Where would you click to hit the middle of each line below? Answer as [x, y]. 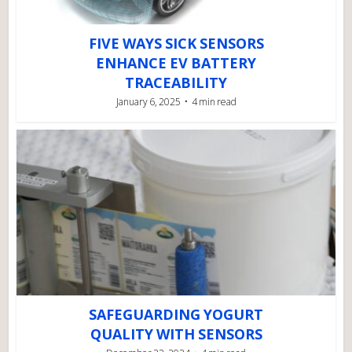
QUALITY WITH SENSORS [176, 334]
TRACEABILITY [176, 83]
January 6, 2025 [148, 102]
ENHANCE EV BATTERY [176, 63]
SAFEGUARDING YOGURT [176, 315]
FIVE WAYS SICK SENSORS [176, 44]
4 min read [214, 102]
